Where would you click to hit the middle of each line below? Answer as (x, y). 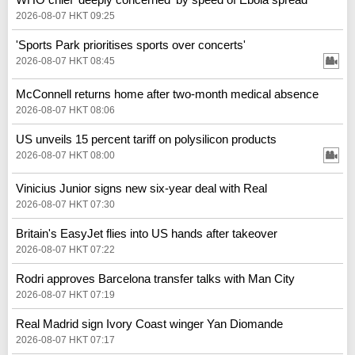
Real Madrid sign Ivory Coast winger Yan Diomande (149, 323)
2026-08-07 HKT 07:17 (65, 340)
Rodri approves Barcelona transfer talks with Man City (155, 278)
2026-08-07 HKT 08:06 (65, 110)
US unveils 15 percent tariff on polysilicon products (146, 139)
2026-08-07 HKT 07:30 (65, 204)
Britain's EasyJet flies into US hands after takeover (147, 233)
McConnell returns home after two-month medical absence (167, 94)
